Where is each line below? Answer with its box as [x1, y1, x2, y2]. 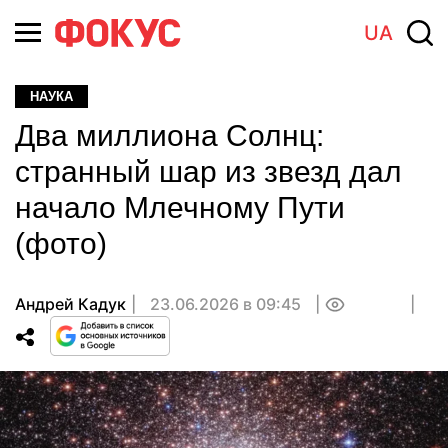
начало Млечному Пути [15, 191, 345, 224]
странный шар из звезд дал [15, 155, 402, 188]
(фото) [15, 227, 107, 260]
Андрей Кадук [15, 294, 126, 314]
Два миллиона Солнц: [15, 119, 324, 152]
